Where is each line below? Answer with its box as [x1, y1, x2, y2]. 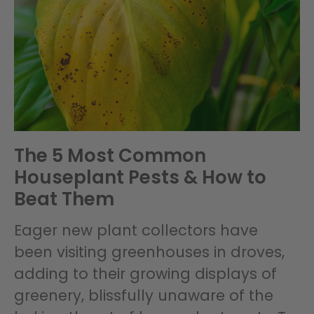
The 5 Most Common [14, 143, 206, 169]
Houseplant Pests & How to [14, 165, 266, 191]
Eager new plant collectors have [14, 220, 258, 241]
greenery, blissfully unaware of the [14, 285, 273, 306]
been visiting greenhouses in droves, [14, 242, 285, 263]
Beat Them [14, 186, 114, 212]
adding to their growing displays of [14, 264, 277, 285]
